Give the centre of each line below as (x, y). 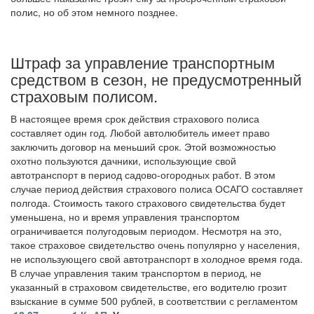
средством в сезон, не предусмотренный (156, 79)
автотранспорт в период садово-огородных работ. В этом (143, 175)
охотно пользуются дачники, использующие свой (123, 161)
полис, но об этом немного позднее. (94, 12)
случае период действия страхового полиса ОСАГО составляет (157, 189)
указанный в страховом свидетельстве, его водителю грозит (149, 287)
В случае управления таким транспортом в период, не (136, 273)
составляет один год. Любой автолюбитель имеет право (140, 132)
